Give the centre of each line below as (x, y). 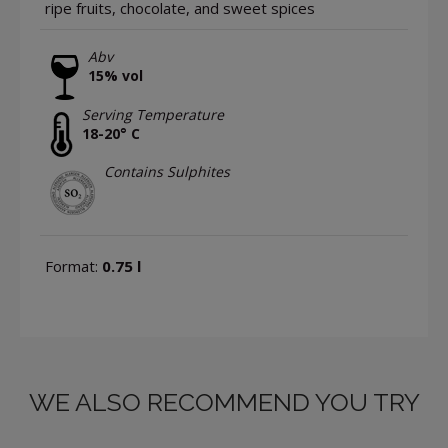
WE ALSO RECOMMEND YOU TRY (224, 401)
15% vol (115, 76)
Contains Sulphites (167, 172)
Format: (73, 265)
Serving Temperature (153, 114)
